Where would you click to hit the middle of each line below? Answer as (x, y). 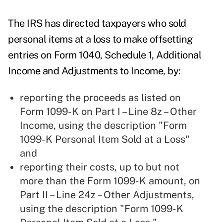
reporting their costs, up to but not (100, 167)
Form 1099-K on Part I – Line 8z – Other (108, 112)
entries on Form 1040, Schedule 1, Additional (105, 55)
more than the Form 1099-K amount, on (110, 181)
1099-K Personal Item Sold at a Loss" (105, 139)
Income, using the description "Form (103, 126)
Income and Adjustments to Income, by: (95, 71)
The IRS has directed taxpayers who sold (97, 24)
